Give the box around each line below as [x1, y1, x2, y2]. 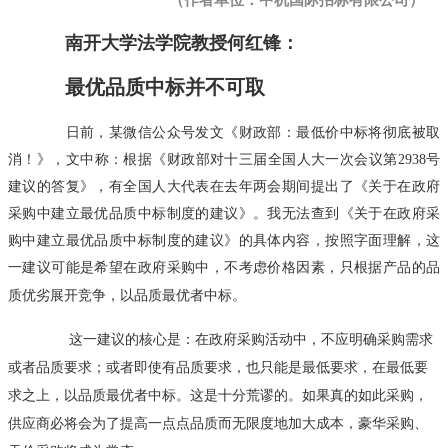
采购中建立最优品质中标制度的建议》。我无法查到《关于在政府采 [8, 204, 440, 221]
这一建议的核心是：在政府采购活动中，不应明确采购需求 [68, 330, 433, 347]
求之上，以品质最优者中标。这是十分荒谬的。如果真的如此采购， [8, 386, 428, 403]
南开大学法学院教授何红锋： [64, 32, 299, 53]
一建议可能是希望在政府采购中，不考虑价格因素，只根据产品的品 [8, 258, 440, 275]
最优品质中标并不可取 [64, 75, 265, 98]
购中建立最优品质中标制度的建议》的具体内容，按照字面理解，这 [8, 231, 440, 248]
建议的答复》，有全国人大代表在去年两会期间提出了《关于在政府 [8, 177, 440, 194]
